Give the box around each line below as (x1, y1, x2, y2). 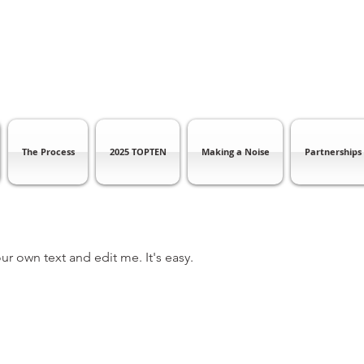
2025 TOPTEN (109, 145, 167, 158)
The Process (21, 145, 75, 158)
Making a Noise (201, 145, 270, 158)
